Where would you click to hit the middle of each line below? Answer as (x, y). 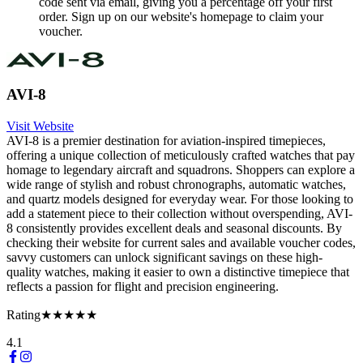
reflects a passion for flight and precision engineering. (143, 287)
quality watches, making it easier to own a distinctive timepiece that (178, 272)
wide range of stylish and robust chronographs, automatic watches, (176, 185)
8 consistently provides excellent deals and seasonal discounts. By (174, 228)
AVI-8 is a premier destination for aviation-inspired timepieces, (166, 141)
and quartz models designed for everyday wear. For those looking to (180, 199)
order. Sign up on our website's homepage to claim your (181, 16)
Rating (23, 315)
